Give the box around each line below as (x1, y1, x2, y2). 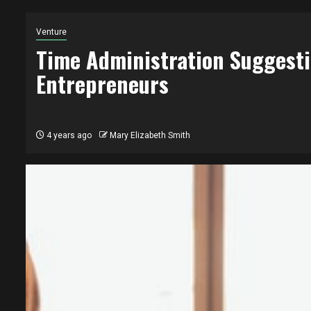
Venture (36, 27, 67, 37)
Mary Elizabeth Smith (110, 131, 190, 141)
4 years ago (44, 131, 92, 141)
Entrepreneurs (36, 67, 169, 101)
